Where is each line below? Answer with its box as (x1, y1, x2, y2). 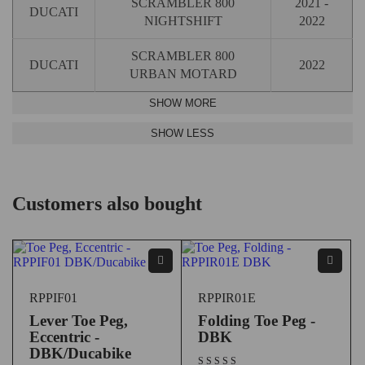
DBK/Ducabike (29, 344, 131, 362)
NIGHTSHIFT (143, 13, 222, 28)
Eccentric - (29, 328, 99, 345)
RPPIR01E (198, 290, 256, 305)
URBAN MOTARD (129, 66, 237, 81)
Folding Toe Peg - (198, 311, 315, 329)
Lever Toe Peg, (29, 311, 128, 329)
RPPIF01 (29, 290, 77, 305)
